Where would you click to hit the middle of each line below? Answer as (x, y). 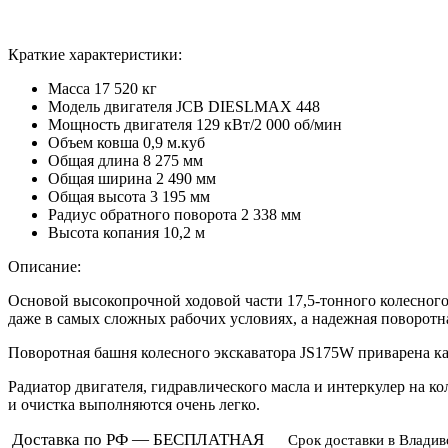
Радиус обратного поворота (142, 214)
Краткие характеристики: (95, 54)
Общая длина (93, 160)
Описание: (44, 266)
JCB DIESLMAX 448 (248, 106)
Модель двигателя (110, 106)
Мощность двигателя (120, 124)
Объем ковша (93, 142)
